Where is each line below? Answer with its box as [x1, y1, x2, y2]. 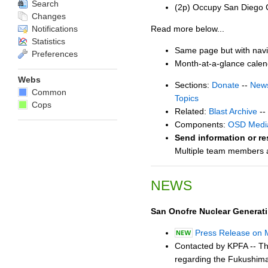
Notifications [29, 24, 78, 33]
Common [29, 87, 66, 97]
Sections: [175, 80, 212, 90]
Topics [175, 93, 199, 103]
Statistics [29, 36, 65, 46]
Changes [29, 11, 66, 21]
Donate [212, 80, 239, 90]
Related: [175, 106, 209, 117]
